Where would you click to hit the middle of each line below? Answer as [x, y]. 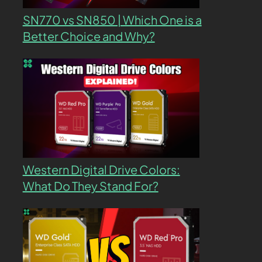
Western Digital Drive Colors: [101, 169]
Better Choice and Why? [89, 36]
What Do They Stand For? [90, 186]
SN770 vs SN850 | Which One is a [112, 20]
